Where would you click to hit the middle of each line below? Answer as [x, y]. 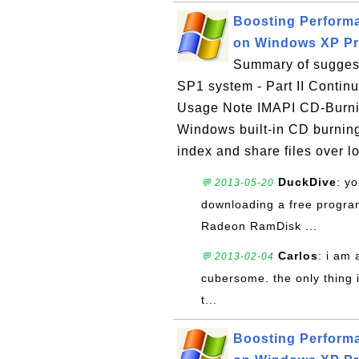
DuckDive [307, 182]
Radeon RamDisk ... [259, 226]
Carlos [298, 256]
